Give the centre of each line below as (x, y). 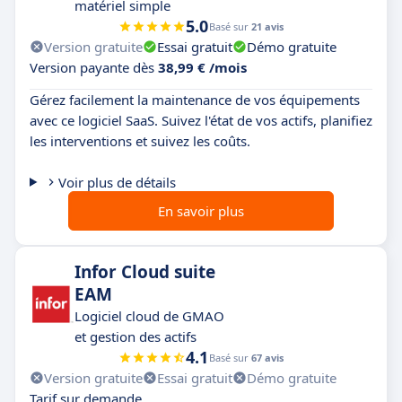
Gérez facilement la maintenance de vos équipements (195, 99)
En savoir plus (201, 210)
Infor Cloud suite (145, 271)
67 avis (267, 357)
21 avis (267, 26)
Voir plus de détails (117, 182)
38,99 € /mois (202, 67)
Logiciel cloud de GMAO (149, 315)
